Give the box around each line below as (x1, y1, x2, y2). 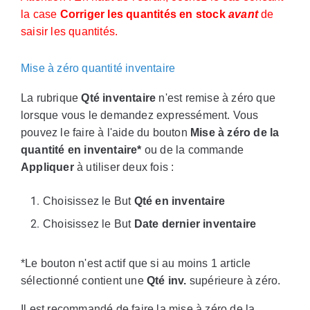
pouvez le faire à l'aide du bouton (21, 127, 190, 139)
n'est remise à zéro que (156, 92, 275, 104)
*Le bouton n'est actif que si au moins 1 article (21, 257, 251, 270)
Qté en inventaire (134, 195, 225, 208)
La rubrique (21, 92, 82, 104)
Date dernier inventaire (134, 218, 257, 230)
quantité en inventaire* (21, 144, 142, 156)
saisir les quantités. (21, 26, 118, 38)
